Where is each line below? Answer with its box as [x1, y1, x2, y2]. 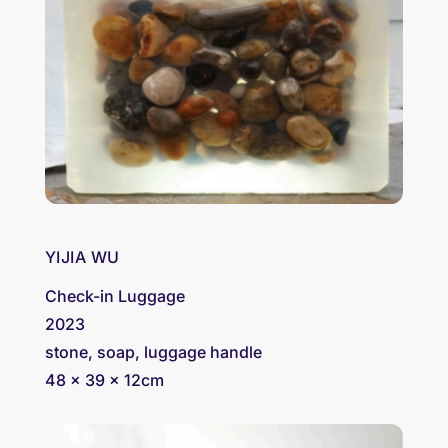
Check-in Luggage [44, 285, 185, 306]
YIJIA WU [44, 246, 120, 267]
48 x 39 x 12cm [44, 369, 164, 390]
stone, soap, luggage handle [44, 341, 262, 362]
